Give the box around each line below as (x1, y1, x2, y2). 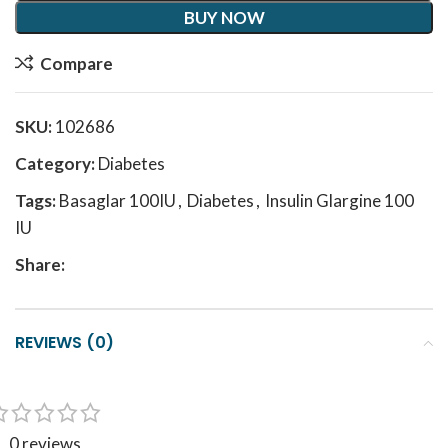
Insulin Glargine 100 (265, 190, 414, 211)
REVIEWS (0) (15, 331, 114, 354)
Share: (15, 254, 65, 275)
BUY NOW (183, 7, 265, 28)
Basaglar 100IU (59, 190, 176, 211)
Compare (39, 52, 113, 74)
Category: (15, 153, 95, 174)
